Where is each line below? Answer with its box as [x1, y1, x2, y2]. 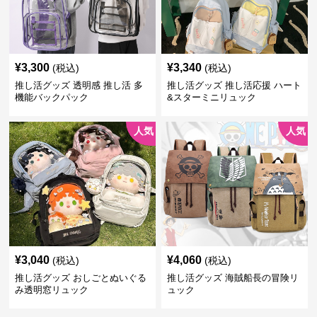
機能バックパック [15, 92, 89, 103]
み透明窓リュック [15, 284, 89, 295]
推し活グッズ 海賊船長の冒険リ [166, 272, 299, 283]
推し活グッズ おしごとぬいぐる [15, 272, 147, 283]
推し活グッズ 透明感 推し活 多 [15, 80, 144, 91]
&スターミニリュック [166, 92, 256, 103]
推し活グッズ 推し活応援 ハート [166, 80, 301, 91]
